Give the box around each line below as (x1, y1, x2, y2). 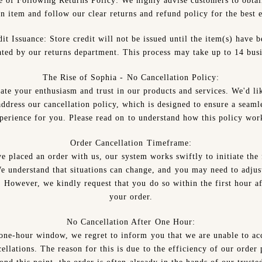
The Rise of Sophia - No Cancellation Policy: (43, 73, 219, 82)
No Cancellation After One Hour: (67, 218, 195, 226)
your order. (109, 192, 153, 201)
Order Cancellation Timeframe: (70, 139, 192, 147)
